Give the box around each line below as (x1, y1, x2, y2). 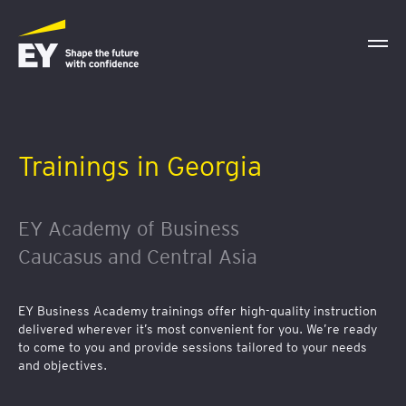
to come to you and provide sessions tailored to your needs (18, 340, 367, 354)
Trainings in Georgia (18, 150, 262, 182)
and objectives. (18, 358, 107, 372)
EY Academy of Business (18, 217, 239, 240)
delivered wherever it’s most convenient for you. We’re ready (18, 322, 377, 336)
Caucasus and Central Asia (18, 245, 257, 268)
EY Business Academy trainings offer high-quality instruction (18, 304, 377, 318)
